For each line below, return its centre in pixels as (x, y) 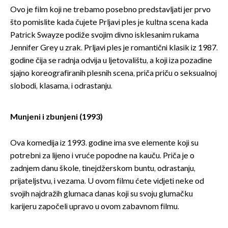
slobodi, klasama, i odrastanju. (61, 87)
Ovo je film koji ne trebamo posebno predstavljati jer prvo (110, 10)
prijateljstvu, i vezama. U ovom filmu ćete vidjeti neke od (107, 182)
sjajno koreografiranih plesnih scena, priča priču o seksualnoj (113, 74)
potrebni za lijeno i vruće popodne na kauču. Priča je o (102, 156)
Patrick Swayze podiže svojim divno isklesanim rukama (105, 36)
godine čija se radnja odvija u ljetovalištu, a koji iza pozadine (111, 61)
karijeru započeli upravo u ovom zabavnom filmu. (95, 207)
